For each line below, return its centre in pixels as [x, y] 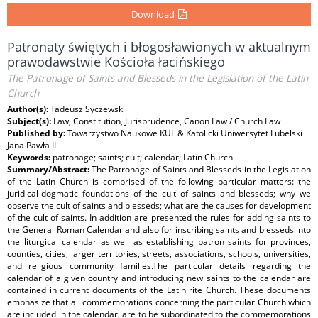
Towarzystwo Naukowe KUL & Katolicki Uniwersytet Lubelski [185, 133]
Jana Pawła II [32, 145]
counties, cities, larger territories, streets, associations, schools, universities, [159, 254]
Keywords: [30, 157]
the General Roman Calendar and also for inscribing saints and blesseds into [159, 230]
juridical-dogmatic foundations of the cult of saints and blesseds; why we [159, 193]
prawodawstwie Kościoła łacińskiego [116, 62]
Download [153, 14]
